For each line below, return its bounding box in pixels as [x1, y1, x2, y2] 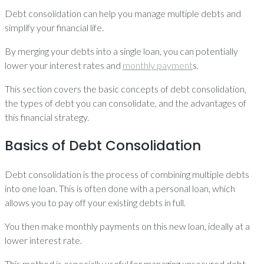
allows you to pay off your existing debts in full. [5, 197, 186, 208]
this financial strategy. [5, 111, 89, 123]
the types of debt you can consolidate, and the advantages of [5, 97, 246, 108]
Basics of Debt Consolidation [5, 136, 201, 155]
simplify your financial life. [5, 22, 104, 33]
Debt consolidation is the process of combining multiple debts [5, 169, 249, 180]
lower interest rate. [5, 235, 82, 246]
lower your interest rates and [5, 60, 123, 71]
